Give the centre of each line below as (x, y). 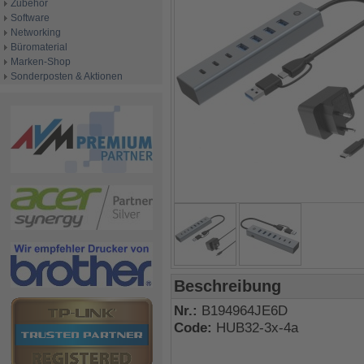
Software (30, 18)
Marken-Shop (41, 62)
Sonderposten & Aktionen (67, 76)
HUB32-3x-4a (257, 328)
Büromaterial (39, 47)
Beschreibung (227, 286)
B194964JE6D (245, 311)
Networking (36, 32)
